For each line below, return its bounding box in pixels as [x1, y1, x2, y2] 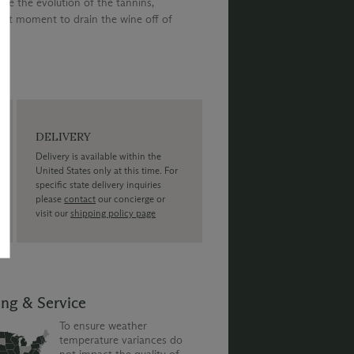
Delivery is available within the [36, 149, 162, 162]
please [36, 192, 65, 205]
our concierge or [96, 192, 166, 205]
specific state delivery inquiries [36, 178, 162, 190]
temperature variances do [58, 333, 183, 348]
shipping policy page [70, 206, 156, 219]
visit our [36, 206, 71, 219]
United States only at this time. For [36, 164, 179, 176]
